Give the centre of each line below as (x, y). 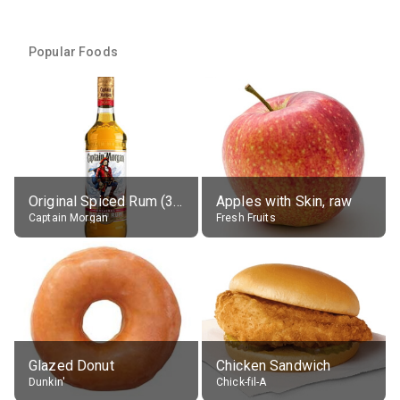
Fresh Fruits (246, 217)
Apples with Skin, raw (284, 201)
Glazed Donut (71, 365)
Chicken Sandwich (274, 365)
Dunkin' (47, 382)
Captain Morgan (69, 217)
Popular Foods (73, 51)
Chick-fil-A (242, 382)
